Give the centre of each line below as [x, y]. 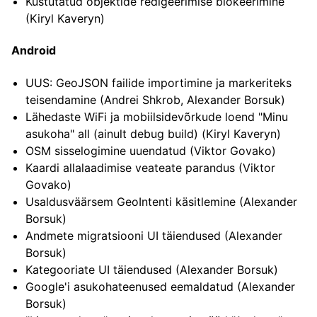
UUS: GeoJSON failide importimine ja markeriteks [158, 82]
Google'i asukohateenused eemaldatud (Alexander [160, 286]
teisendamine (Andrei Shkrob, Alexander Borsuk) [155, 99]
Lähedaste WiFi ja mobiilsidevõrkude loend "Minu [157, 116]
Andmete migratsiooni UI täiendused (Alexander [154, 235]
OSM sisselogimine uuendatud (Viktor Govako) [151, 150]
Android [34, 51]
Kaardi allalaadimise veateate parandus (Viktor [150, 167]
